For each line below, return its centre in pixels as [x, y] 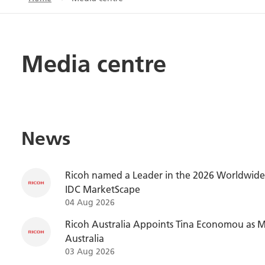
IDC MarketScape [103, 189]
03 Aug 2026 [90, 251]
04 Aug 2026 [90, 202]
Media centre [94, 63]
